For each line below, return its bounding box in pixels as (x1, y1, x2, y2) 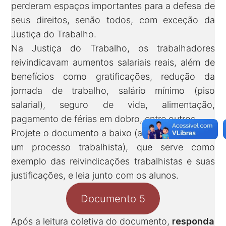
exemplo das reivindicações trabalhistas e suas (11, 156, 215, 167)
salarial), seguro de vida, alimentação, (11, 99, 215, 110)
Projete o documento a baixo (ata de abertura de (11, 128, 215, 139)
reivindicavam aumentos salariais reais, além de (11, 57, 215, 68)
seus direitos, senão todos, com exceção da (11, 15, 215, 26)
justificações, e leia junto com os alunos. (11, 170, 179, 181)
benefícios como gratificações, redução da (11, 71, 215, 82)
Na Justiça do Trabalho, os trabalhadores (11, 43, 215, 54)
